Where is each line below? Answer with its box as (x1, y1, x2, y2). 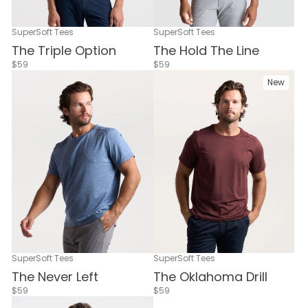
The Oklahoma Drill (153, 267, 267, 285)
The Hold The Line (153, 41, 259, 59)
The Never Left (12, 267, 98, 285)
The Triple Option (12, 41, 116, 59)
